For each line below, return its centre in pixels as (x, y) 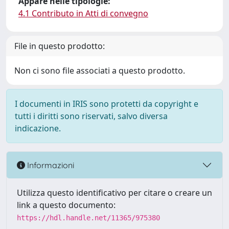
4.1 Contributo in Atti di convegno (83, 13)
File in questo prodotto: (60, 46)
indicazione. (38, 128)
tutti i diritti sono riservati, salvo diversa (91, 116)
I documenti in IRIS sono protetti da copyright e (107, 104)
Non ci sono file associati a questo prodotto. (100, 71)
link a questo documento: (66, 205)
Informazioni (50, 165)
